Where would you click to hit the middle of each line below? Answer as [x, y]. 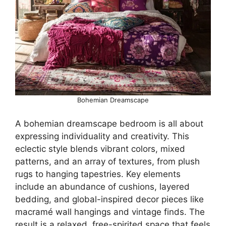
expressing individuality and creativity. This [102, 136]
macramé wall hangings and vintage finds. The [110, 212]
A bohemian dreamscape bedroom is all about [109, 124]
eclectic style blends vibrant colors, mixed [100, 149]
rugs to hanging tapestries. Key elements [98, 174]
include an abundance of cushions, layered [102, 187]
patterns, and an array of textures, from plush [107, 161]
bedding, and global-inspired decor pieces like [109, 199]
